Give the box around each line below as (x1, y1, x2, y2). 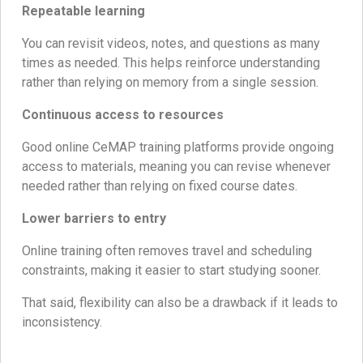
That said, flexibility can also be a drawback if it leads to (22, 294, 338, 310)
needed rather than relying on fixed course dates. (22, 177, 297, 194)
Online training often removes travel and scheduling (22, 242, 312, 258)
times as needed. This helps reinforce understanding (22, 54, 320, 70)
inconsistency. (22, 314, 102, 330)
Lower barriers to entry (22, 210, 166, 226)
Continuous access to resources (22, 106, 224, 122)
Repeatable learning (22, 2, 145, 19)
